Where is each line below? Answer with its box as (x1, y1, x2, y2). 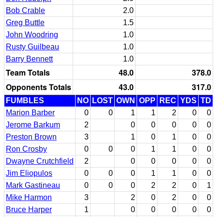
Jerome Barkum (6, 120, 60, 129)
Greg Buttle (6, 18, 45, 27)
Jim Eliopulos (6, 169, 52, 177)
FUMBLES (6, 96, 44, 105)
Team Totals (6, 66, 50, 78)
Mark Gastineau (6, 181, 60, 189)
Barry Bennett (6, 54, 53, 63)
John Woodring (6, 30, 58, 39)
